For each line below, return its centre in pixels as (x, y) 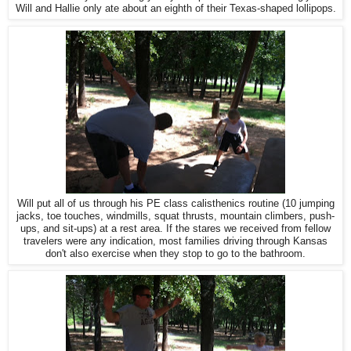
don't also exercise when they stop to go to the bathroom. (175, 253)
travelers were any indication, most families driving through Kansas (175, 241)
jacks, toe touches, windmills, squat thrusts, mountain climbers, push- (175, 215)
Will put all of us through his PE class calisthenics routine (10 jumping (175, 203)
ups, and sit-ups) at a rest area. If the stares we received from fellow (175, 228)
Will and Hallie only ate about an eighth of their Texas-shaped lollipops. (175, 8)
